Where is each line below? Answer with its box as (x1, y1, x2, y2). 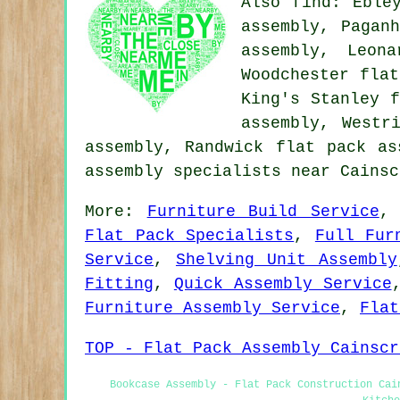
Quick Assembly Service (173, 274, 392, 293)
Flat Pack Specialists (85, 226, 295, 245)
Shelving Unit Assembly (175, 250, 397, 269)
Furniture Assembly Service (85, 298, 340, 317)
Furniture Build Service (146, 202, 379, 221)
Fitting (85, 274, 154, 293)
